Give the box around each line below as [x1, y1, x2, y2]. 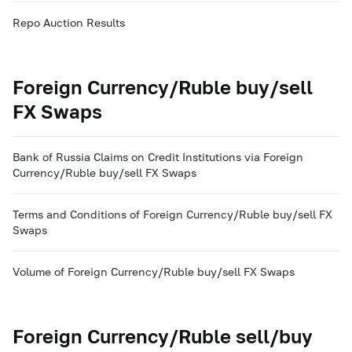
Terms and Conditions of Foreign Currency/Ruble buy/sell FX [13, 207, 332, 221]
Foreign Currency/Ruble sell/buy [13, 324, 313, 347]
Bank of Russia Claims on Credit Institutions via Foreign [13, 150, 303, 163]
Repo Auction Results [13, 16, 125, 29]
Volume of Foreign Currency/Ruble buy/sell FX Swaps [13, 265, 295, 278]
